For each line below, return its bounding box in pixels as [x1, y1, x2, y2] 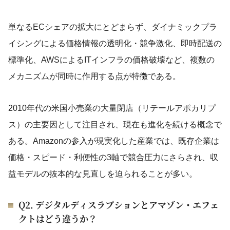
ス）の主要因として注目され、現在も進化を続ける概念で [8, 120, 222, 129]
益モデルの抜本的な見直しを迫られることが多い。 [8, 169, 197, 178]
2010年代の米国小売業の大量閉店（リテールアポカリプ [8, 104, 216, 112]
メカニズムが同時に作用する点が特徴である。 [8, 72, 181, 81]
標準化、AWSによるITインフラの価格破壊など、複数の [8, 55, 215, 64]
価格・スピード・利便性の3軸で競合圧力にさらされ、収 [8, 153, 218, 162]
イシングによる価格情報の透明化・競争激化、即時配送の [8, 39, 222, 48]
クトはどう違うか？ [18, 212, 97, 225]
